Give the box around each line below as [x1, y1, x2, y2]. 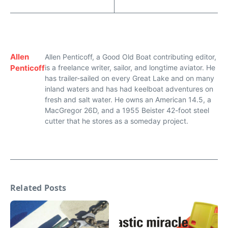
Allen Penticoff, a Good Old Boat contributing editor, [45, 52, 216, 61]
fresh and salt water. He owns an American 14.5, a [45, 95, 211, 104]
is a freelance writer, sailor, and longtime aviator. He [45, 63, 215, 72]
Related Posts [10, 182, 67, 193]
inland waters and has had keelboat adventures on [45, 84, 213, 93]
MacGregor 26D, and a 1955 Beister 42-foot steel [45, 105, 209, 115]
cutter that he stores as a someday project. [45, 116, 188, 125]
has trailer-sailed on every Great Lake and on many [45, 73, 214, 82]
